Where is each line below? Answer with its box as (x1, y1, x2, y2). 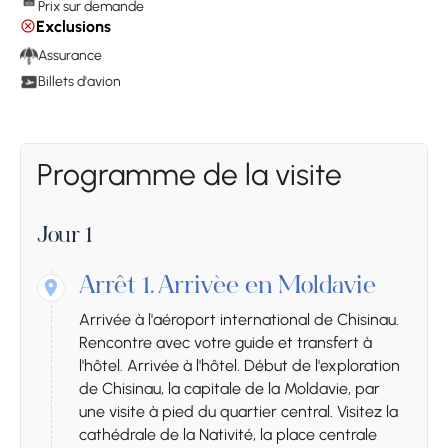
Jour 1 (37, 225, 93, 248)
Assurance (38, 46, 102, 64)
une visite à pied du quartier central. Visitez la (79, 401, 398, 421)
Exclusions (36, 16, 111, 36)
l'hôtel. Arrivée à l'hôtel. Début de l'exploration (79, 355, 400, 375)
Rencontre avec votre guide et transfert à (79, 332, 372, 352)
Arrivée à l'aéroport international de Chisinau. (79, 309, 399, 329)
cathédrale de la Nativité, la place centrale (79, 424, 377, 444)
